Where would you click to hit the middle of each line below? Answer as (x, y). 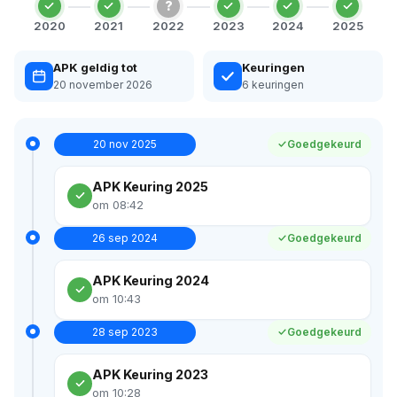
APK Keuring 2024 (151, 280)
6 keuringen (273, 84)
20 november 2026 (103, 84)
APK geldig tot (95, 67)
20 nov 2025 (125, 144)
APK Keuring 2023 (150, 374)
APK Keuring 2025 (150, 186)
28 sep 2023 (125, 331)
